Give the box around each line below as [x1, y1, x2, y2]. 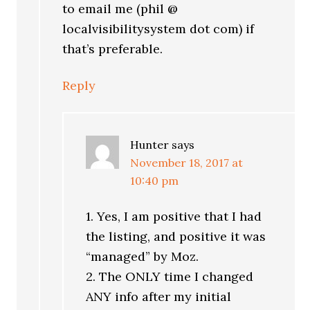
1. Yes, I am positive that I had [86, 208, 262, 225]
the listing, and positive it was [86, 228, 266, 245]
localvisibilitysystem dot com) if [62, 21, 255, 37]
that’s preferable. [62, 41, 163, 57]
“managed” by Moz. [86, 248, 199, 265]
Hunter [130, 138, 170, 152]
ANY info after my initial [86, 289, 232, 305]
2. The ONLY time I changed [86, 268, 254, 285]
